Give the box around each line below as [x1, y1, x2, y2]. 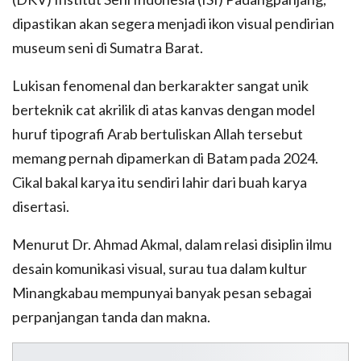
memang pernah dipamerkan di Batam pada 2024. [12, 149, 318, 168]
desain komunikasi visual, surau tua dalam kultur [12, 259, 307, 278]
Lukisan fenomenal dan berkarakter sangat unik [12, 77, 309, 95]
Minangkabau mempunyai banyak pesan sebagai [12, 284, 312, 302]
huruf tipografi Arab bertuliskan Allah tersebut [12, 125, 303, 143]
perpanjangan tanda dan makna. [12, 308, 210, 326]
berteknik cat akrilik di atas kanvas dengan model [12, 101, 315, 119]
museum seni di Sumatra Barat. [12, 39, 203, 57]
